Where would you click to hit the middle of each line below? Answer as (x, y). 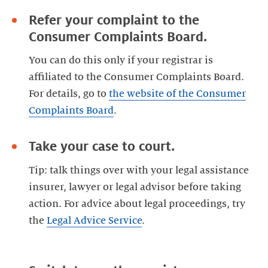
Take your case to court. (102, 147)
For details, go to (69, 94)
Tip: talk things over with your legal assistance (139, 170)
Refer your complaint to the (114, 21)
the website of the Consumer (177, 94)
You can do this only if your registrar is (121, 61)
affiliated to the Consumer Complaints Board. (136, 77)
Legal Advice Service (94, 220)
